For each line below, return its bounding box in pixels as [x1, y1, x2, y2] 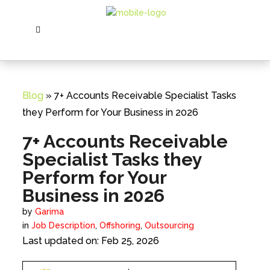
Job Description [31, 221, 95, 231]
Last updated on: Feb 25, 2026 [22, 235, 159, 247]
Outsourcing [144, 221, 194, 231]
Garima [34, 207, 64, 217]
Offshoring [99, 221, 140, 231]
